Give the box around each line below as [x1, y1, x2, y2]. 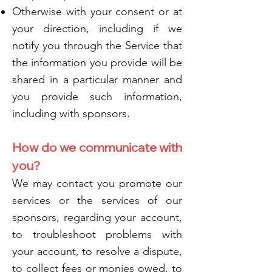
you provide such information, [12, 90, 182, 103]
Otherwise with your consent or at [12, 5, 182, 18]
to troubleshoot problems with [12, 228, 182, 241]
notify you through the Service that [12, 39, 182, 52]
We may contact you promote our [12, 177, 182, 190]
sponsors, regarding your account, [12, 211, 182, 224]
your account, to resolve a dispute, [12, 245, 182, 258]
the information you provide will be [12, 56, 182, 69]
